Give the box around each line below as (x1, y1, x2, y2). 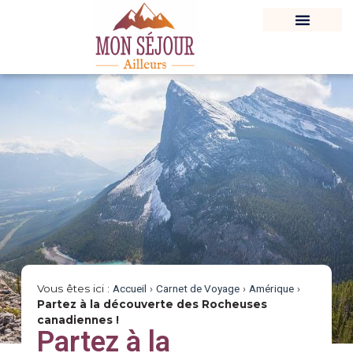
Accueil (112, 282, 147, 295)
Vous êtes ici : (36, 282, 113, 295)
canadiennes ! (36, 314, 119, 326)
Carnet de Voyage (155, 282, 240, 295)
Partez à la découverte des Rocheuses (36, 298, 267, 310)
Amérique (248, 282, 294, 295)
